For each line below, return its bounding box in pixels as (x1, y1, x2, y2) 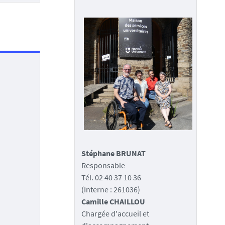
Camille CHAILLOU (81, 196, 145, 206)
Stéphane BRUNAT (81, 148, 146, 158)
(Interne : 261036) (81, 184, 140, 194)
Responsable (81, 160, 125, 170)
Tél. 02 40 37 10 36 (81, 172, 141, 182)
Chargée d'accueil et (81, 208, 149, 218)
